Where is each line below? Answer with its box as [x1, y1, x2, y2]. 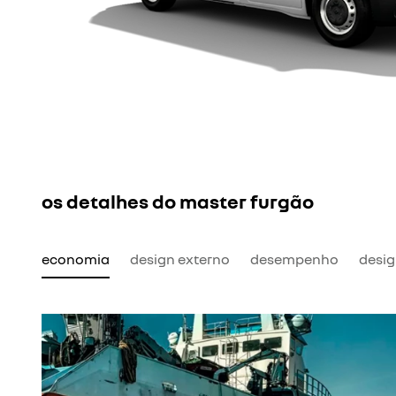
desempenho [250, 249, 339, 268]
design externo [130, 249, 230, 268]
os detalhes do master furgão [42, 188, 314, 213]
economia [42, 249, 110, 268]
